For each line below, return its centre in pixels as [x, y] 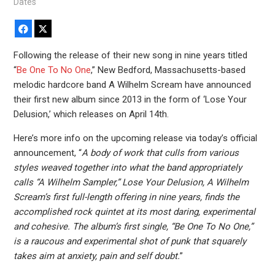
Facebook [49, 29]
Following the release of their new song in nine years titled [130, 56]
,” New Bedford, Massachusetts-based [168, 70]
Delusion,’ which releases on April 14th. [91, 114]
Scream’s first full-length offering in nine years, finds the [126, 197]
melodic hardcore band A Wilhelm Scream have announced [132, 85]
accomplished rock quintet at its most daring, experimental [134, 212]
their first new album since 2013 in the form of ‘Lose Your [130, 100]
